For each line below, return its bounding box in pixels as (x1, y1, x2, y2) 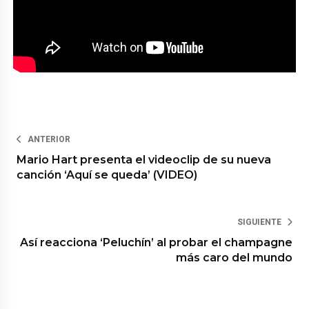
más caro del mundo (175, 250, 292, 264)
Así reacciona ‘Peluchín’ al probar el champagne (19, 235, 292, 249)
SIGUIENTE (237, 217, 281, 227)
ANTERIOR (28, 134, 71, 144)
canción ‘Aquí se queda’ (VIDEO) (17, 168, 198, 181)
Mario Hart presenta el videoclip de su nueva (17, 152, 272, 166)
